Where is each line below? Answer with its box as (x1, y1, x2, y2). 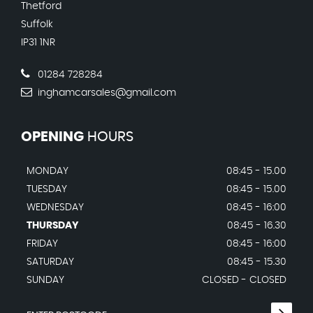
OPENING (21, 130, 84, 144)
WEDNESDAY (27, 203, 84, 212)
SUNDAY (27, 275, 64, 285)
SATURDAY (27, 257, 74, 267)
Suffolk (21, 20, 53, 29)
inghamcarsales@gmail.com (35, 88, 176, 98)
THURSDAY (27, 221, 78, 231)
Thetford (21, 1, 61, 11)
